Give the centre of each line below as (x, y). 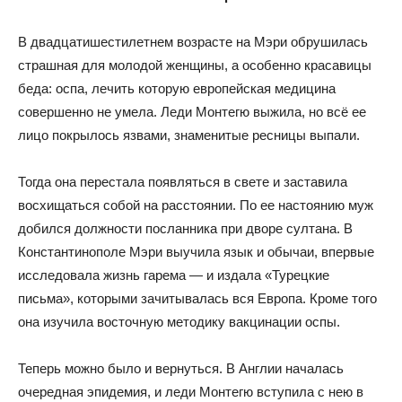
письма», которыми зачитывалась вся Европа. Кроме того (197, 299)
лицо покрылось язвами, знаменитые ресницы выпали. (189, 135)
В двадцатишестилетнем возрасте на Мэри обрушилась (193, 42)
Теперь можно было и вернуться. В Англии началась (181, 369)
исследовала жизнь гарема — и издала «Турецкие (174, 275)
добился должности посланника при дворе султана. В (185, 229)
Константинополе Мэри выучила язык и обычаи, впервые (196, 252)
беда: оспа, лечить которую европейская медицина (177, 89)
